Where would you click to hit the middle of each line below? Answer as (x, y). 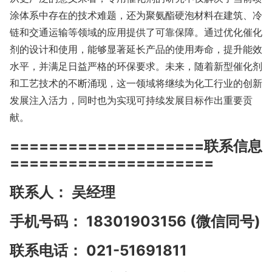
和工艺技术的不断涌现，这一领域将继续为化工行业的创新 (136, 83)
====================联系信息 (136, 146)
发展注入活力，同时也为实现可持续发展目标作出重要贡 (131, 100)
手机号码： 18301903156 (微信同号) (135, 222)
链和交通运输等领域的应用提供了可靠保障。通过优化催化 (136, 32)
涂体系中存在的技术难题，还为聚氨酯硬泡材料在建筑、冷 (136, 15)
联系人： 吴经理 (63, 192)
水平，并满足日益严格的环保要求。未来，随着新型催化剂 (136, 66)
